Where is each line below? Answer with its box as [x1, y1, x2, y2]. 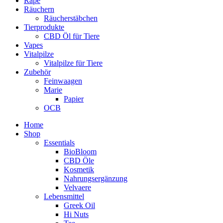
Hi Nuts [64, 210, 89, 219]
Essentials [44, 138, 75, 147]
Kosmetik [64, 165, 94, 174]
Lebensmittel [44, 192, 84, 201]
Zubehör [24, 67, 51, 76]
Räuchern [24, 4, 54, 13]
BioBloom [64, 147, 97, 156]
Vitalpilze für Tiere [44, 58, 103, 67]
